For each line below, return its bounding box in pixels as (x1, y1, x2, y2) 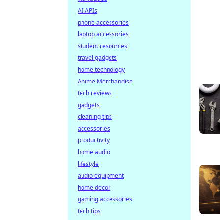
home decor (78, 183, 110, 192)
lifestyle (78, 160, 99, 168)
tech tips (78, 207, 101, 215)
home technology (78, 65, 125, 74)
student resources (78, 42, 127, 50)
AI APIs (78, 6, 97, 15)
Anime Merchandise (78, 77, 133, 85)
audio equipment (78, 171, 124, 180)
